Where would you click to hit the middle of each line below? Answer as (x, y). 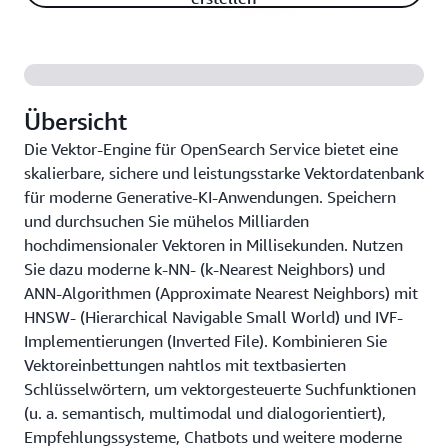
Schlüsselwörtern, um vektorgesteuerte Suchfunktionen (220, 389)
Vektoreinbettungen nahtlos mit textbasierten (185, 365)
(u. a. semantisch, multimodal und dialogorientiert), (205, 413)
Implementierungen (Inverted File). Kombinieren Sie (205, 341)
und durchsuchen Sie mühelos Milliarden (166, 221)
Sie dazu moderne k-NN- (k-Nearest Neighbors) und (204, 269)
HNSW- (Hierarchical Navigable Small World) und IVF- (213, 317)
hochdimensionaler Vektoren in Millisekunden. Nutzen (213, 245)
